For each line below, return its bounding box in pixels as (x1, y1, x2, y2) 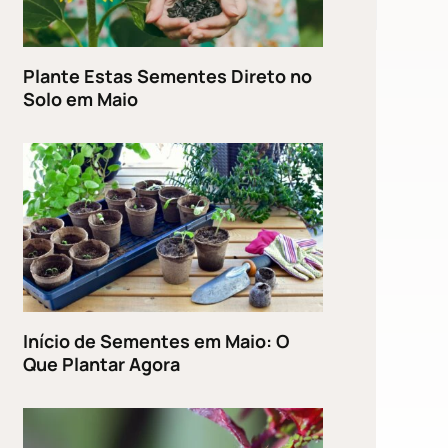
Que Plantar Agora (23, 351, 181, 376)
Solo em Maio (23, 86, 139, 111)
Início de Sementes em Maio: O (23, 328, 290, 353)
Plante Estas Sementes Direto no (23, 63, 313, 88)
